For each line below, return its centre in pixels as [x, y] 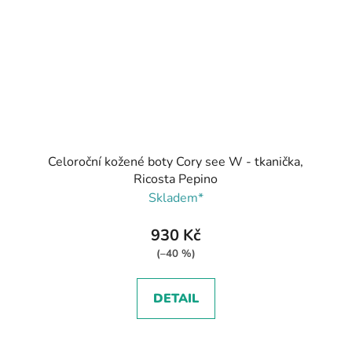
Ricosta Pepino [176, 179]
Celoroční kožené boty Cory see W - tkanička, [176, 161]
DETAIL [176, 298]
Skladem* [176, 198]
